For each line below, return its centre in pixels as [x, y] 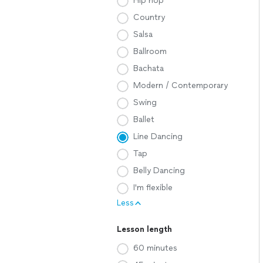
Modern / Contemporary [181, 85]
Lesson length [144, 229]
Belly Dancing [159, 171]
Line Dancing [158, 136]
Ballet [144, 119]
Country [149, 17]
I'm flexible [153, 188]
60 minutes [155, 248]
